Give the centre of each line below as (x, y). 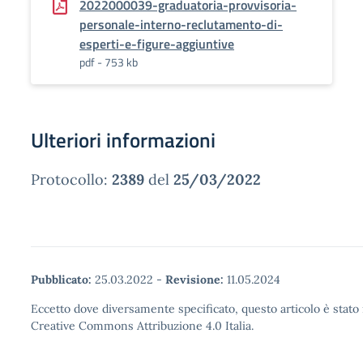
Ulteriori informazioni (123, 140)
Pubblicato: (61, 280)
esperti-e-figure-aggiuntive (157, 44)
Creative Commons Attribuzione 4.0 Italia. (142, 326)
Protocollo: (71, 179)
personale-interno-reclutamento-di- (181, 24)
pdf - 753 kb (109, 62)
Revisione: (194, 280)
